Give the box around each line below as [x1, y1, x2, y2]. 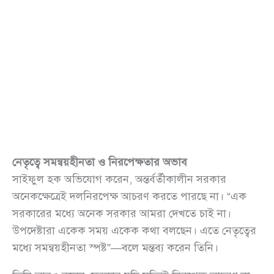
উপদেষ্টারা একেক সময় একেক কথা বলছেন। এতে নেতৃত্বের [12, 223, 256, 237]
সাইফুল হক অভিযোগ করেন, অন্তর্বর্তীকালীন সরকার [12, 172, 226, 186]
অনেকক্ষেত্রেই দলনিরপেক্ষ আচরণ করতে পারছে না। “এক [12, 189, 246, 203]
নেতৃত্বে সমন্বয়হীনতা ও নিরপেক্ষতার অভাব [12, 155, 187, 169]
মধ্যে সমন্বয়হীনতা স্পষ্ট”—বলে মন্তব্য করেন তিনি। [12, 240, 218, 254]
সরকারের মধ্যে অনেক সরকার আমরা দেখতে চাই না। [12, 206, 231, 220]
